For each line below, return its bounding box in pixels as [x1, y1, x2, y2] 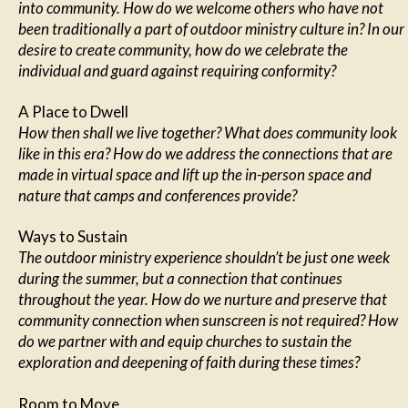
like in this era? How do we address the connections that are [18, 143, 393, 163]
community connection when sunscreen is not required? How [18, 311, 398, 331]
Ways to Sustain [18, 227, 127, 247]
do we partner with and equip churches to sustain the [18, 331, 352, 352]
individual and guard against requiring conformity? [18, 60, 336, 80]
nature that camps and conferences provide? [18, 185, 297, 205]
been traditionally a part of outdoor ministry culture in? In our [18, 18, 404, 38]
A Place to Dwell [18, 101, 128, 121]
